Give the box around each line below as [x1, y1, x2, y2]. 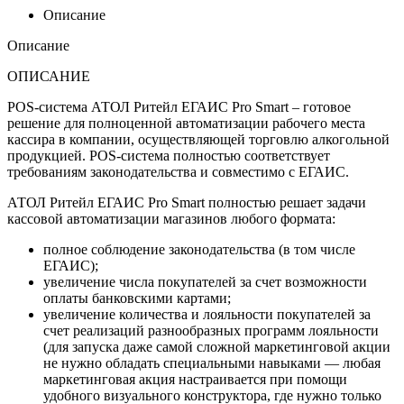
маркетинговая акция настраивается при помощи [43, 371, 347, 387]
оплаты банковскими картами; [43, 289, 231, 306]
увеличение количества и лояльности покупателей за [43, 306, 371, 322]
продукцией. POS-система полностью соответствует [7, 147, 330, 163]
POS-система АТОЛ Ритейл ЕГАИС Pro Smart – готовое [7, 98, 351, 115]
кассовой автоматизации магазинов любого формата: [7, 210, 335, 226]
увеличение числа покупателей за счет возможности [43, 273, 367, 289]
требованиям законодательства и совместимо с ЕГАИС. [7, 163, 349, 179]
